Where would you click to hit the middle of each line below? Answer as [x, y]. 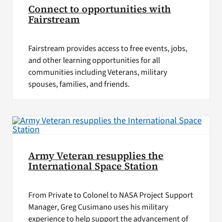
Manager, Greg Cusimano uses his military [98, 207]
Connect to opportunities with [99, 9]
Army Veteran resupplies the [96, 156]
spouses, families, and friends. [80, 84]
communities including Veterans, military [98, 72]
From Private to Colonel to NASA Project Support [111, 195]
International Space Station [93, 166]
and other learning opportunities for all [94, 60]
